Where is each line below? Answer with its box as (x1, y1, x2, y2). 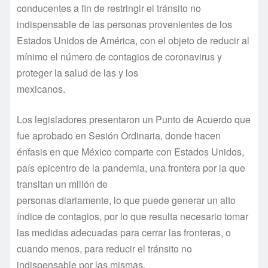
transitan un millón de (17, 176, 108, 191)
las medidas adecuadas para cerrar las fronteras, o (17, 225, 231, 239)
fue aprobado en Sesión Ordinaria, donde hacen (17, 128, 221, 142)
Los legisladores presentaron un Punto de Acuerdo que (17, 112, 251, 126)
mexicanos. (17, 81, 65, 96)
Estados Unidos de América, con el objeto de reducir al (17, 33, 249, 47)
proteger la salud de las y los (17, 65, 138, 80)
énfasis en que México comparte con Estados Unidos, (17, 144, 244, 159)
